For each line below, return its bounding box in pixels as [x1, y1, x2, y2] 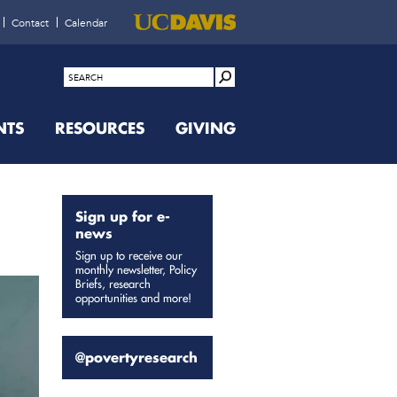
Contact [12, 15, 49, 29]
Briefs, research [75, 276, 151, 291]
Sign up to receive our [75, 247, 183, 262]
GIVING [175, 118, 236, 137]
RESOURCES [55, 118, 144, 137]
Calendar [65, 15, 107, 29]
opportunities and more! [75, 290, 191, 305]
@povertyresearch [75, 348, 198, 366]
